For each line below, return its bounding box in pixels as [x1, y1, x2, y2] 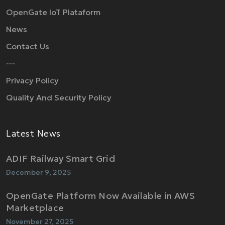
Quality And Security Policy [6, 92, 111, 102]
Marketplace [6, 202, 64, 213]
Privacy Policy [6, 75, 59, 85]
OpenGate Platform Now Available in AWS [6, 190, 195, 201]
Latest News [6, 127, 61, 139]
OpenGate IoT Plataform [6, 7, 100, 17]
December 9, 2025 [6, 167, 71, 177]
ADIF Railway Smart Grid [6, 153, 116, 164]
